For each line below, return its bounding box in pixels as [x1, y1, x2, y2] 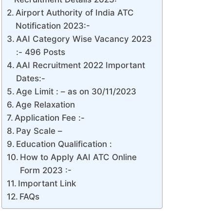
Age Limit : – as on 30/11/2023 [16, 87, 137, 97]
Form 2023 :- [20, 165, 74, 176]
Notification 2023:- [16, 21, 91, 31]
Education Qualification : [16, 139, 112, 149]
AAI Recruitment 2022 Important [16, 60, 145, 71]
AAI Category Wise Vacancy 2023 [16, 34, 152, 44]
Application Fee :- [15, 113, 85, 123]
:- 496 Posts [16, 47, 66, 57]
